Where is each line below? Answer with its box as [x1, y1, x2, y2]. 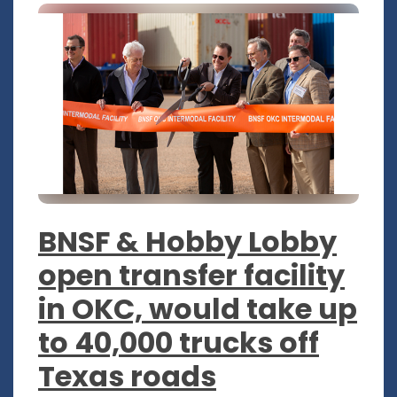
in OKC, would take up [38, 289, 357, 330]
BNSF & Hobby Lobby [38, 222, 337, 262]
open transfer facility [38, 255, 345, 296]
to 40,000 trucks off [38, 323, 319, 363]
